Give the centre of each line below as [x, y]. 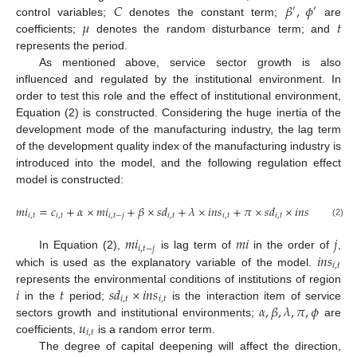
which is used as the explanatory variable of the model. [167, 262]
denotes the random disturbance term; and [213, 28]
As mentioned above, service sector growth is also [190, 62]
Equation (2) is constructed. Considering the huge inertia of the [178, 112]
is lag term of [196, 245]
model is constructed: [70, 179]
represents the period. [72, 45]
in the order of [292, 245]
